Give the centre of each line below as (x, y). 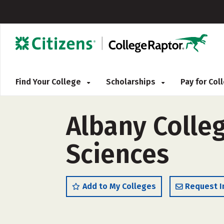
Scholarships (132, 82)
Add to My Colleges (119, 186)
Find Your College (49, 82)
